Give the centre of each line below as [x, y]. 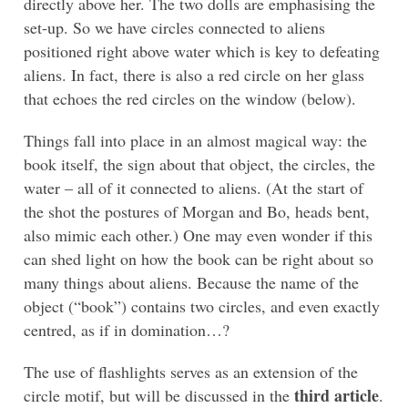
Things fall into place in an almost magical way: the [195, 141]
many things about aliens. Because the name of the [191, 283]
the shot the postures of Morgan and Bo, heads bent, [197, 212]
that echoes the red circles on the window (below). [190, 99]
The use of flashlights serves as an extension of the [191, 372]
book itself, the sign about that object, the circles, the [199, 164]
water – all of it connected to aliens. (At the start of [194, 188]
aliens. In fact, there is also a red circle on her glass [194, 75]
